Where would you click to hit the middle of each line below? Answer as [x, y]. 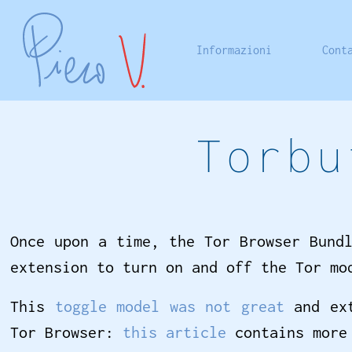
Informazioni [235, 50]
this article [175, 332]
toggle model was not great [169, 306]
